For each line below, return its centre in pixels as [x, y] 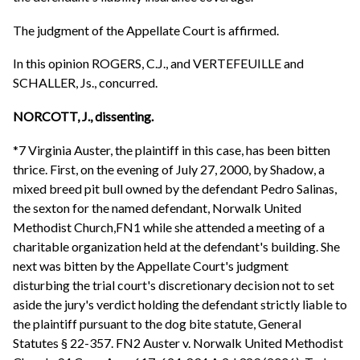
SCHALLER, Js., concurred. [85, 83]
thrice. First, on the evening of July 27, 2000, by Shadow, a [169, 169]
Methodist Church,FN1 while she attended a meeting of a [169, 227]
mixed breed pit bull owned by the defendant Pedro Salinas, [175, 188]
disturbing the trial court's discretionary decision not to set [174, 284]
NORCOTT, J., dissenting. [83, 116]
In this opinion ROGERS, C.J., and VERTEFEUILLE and [158, 63]
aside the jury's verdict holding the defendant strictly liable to [180, 304]
